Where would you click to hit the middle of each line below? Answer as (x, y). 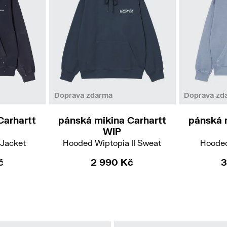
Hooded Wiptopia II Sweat (112, 142)
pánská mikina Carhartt (112, 120)
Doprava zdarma (83, 95)
